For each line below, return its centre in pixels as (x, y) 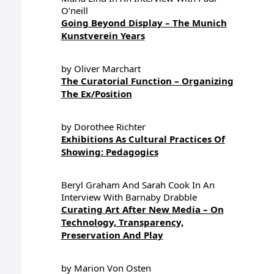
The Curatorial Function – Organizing (147, 81)
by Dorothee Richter (103, 127)
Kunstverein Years (103, 35)
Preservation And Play (112, 235)
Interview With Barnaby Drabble (129, 197)
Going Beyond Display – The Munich (144, 23)
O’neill (74, 10)
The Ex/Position (96, 94)
